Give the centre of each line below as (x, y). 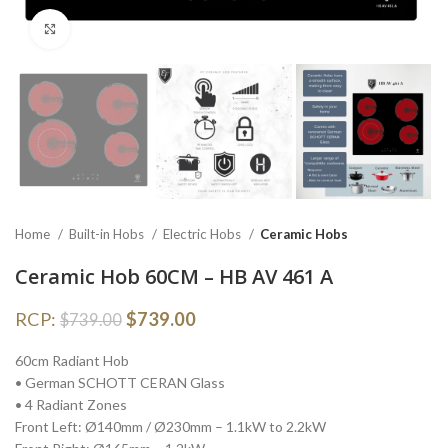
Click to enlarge (120, 29)
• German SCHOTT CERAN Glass (120, 383)
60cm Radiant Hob (72, 361)
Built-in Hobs (108, 234)
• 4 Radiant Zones (71, 405)
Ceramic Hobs (304, 234)
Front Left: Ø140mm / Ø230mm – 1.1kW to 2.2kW (170, 427)
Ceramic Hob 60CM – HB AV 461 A (174, 277)
